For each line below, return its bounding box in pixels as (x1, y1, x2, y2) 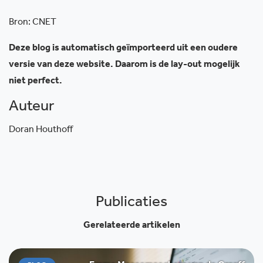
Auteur (9, 100, 54, 116)
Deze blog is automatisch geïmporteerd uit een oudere (9, 44, 238, 53)
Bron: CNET (9, 18, 56, 28)
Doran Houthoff (9, 126, 73, 135)
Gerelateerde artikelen (83, 221, 180, 231)
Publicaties (96, 196, 167, 211)
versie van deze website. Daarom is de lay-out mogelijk (9, 60, 240, 70)
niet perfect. (9, 77, 62, 86)
